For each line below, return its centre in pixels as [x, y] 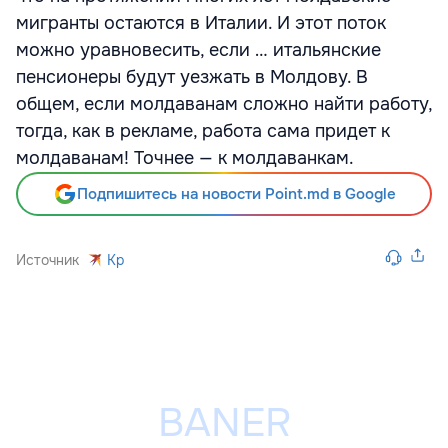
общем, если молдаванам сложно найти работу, [224, 104]
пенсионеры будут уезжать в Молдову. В [192, 77]
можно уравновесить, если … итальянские [198, 50]
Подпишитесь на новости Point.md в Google [236, 194]
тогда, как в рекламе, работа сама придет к [203, 131]
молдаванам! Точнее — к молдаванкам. [185, 158]
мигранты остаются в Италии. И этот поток [201, 23]
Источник [47, 260]
